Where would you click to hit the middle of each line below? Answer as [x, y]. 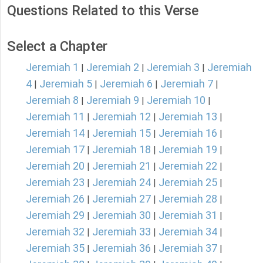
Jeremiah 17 [55, 150]
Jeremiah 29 [55, 215]
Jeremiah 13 [188, 117]
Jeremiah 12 [122, 117]
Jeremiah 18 [122, 150]
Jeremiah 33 [122, 232]
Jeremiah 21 [122, 166]
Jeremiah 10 [176, 100]
